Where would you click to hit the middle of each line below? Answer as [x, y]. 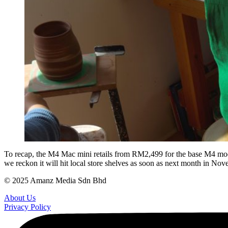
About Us [20, 197]
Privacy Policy [27, 207]
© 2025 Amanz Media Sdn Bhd [55, 180]
